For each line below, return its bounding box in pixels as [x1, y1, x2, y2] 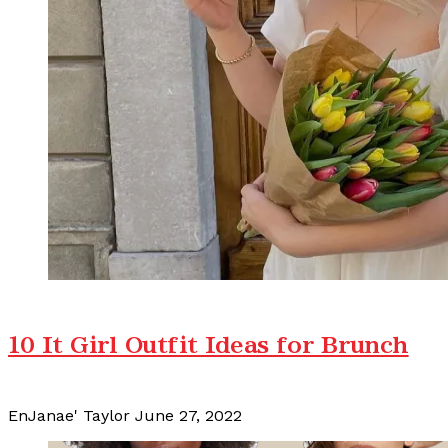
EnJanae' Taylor [8, 406, 130, 426]
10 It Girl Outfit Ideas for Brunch [8, 334, 409, 356]
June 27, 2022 [135, 406, 242, 426]
